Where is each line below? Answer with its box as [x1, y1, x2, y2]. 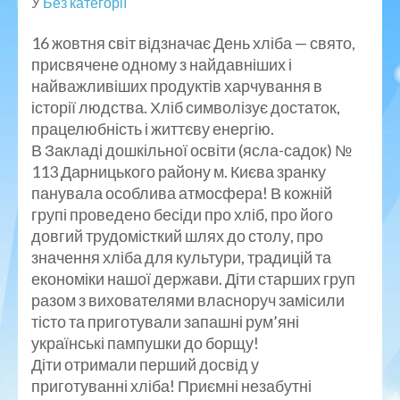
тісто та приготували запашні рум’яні [31, 311, 299, 331]
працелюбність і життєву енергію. [31, 118, 274, 138]
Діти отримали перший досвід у [31, 354, 259, 374]
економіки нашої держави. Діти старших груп [31, 268, 355, 288]
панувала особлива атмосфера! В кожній [31, 182, 332, 203]
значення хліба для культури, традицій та [31, 246, 331, 267]
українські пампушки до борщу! [31, 332, 259, 353]
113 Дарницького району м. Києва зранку [31, 161, 326, 181]
